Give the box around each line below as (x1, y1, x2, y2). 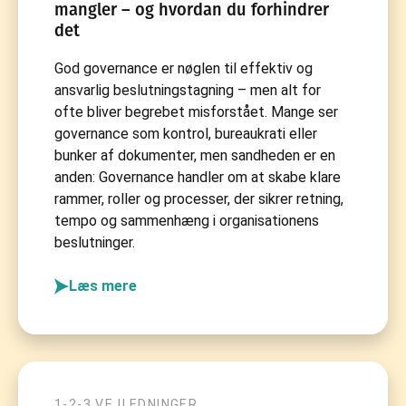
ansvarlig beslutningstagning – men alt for (54, 81, 321, 99)
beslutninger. (54, 233, 135, 251)
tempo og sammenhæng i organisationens (54, 211, 319, 229)
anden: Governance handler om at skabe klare (54, 168, 341, 186)
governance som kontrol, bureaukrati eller (54, 124, 317, 142)
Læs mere (69, 276, 137, 295)
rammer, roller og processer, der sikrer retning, (54, 189, 343, 208)
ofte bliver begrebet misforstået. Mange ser (54, 102, 338, 121)
